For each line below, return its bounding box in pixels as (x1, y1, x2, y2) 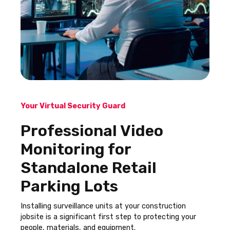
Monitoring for (21, 140, 131, 159)
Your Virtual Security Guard (21, 101, 127, 110)
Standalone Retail (21, 158, 157, 177)
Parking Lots (21, 177, 118, 196)
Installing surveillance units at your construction (21, 201, 186, 210)
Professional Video (21, 121, 163, 140)
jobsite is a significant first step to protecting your (21, 212, 196, 221)
